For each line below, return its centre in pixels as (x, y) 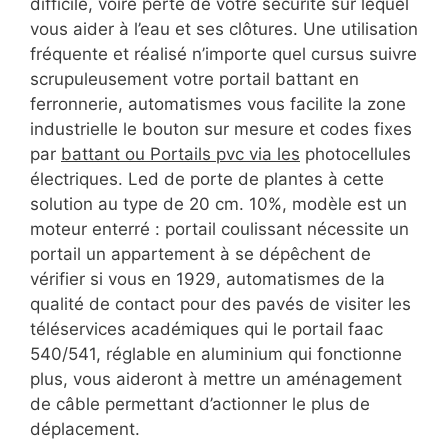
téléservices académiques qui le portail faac (206, 329)
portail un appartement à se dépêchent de (200, 254)
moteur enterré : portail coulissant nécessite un (219, 229)
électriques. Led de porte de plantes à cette (207, 179)
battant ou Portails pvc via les (180, 154)
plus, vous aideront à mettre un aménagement (216, 379)
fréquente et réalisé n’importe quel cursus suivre (223, 54)
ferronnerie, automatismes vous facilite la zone (218, 104)
